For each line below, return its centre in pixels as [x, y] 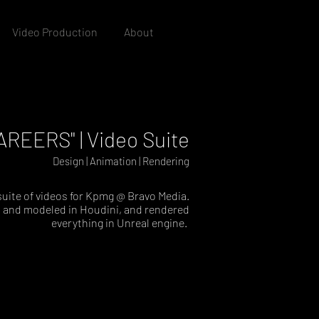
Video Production [54, 32]
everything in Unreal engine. [120, 223]
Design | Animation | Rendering [121, 161]
